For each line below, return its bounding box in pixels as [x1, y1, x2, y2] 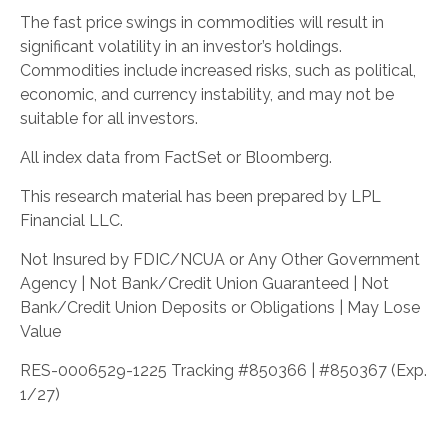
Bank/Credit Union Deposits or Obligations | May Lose [20, 297, 420, 317]
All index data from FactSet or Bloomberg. [20, 147, 332, 167]
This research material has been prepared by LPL [20, 186, 381, 206]
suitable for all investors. [20, 108, 198, 128]
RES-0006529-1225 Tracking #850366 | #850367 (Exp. [20, 360, 427, 380]
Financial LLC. [20, 210, 123, 230]
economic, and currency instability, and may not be [20, 84, 394, 104]
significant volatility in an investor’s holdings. [20, 36, 342, 56]
